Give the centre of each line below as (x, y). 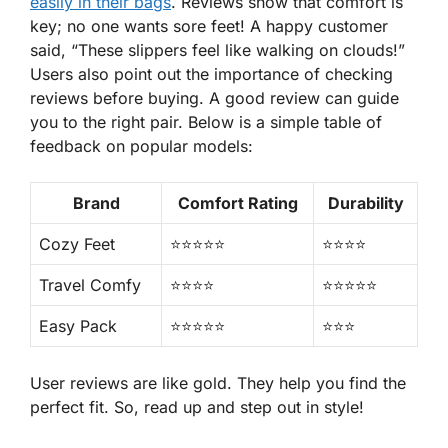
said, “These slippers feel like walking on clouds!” (217, 50)
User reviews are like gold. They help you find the (218, 383)
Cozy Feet (77, 244)
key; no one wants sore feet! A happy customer (209, 26)
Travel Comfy (90, 285)
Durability (365, 203)
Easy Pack (78, 326)
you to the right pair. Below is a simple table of (206, 122)
